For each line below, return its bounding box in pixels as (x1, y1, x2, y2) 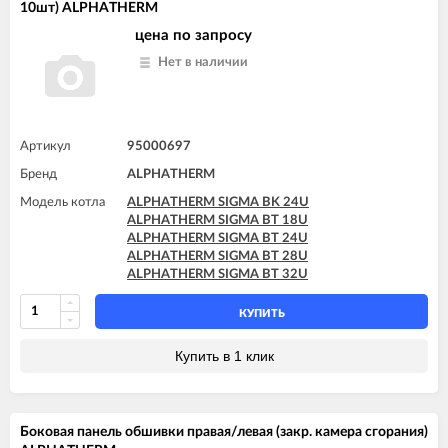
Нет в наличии (158, 55, 248, 69)
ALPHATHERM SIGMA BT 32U (127, 267, 308, 281)
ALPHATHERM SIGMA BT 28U (127, 249, 308, 263)
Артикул (20, 139, 71, 153)
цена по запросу (135, 27, 252, 43)
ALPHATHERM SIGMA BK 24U (127, 195, 309, 209)
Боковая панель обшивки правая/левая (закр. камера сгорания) (20, 424, 428, 439)
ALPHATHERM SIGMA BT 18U (127, 213, 308, 227)
